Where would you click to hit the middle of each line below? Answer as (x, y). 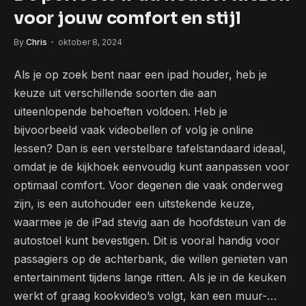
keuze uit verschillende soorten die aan (115, 93)
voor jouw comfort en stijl (127, 18)
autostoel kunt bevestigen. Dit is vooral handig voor (147, 240)
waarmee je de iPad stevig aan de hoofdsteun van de (150, 222)
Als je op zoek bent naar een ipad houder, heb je (140, 74)
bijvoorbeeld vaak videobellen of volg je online (134, 129)
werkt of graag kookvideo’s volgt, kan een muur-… (145, 295)
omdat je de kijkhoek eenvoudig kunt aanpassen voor (152, 166)
